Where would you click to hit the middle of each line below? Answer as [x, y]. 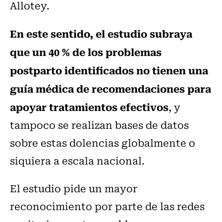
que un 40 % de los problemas [86, 52]
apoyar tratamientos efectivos [89, 107]
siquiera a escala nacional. [77, 161]
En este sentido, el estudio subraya [101, 33]
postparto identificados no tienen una [109, 70]
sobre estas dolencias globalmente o [103, 143]
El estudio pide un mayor [74, 188]
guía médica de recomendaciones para [111, 88]
